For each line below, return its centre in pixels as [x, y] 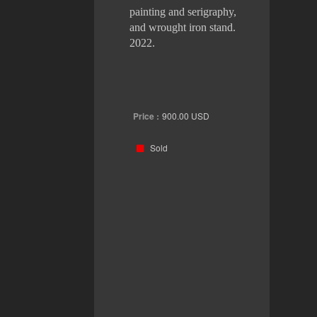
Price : [146, 116]
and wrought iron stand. [182, 27]
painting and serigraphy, [183, 11]
